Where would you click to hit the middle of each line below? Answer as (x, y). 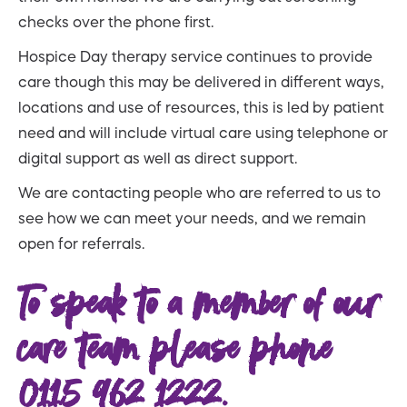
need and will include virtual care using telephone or (203, 132)
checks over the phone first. (116, 21)
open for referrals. (81, 243)
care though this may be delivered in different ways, (201, 81)
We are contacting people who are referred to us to (199, 192)
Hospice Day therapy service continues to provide (195, 56)
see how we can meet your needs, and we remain (192, 218)
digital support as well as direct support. (158, 158)
